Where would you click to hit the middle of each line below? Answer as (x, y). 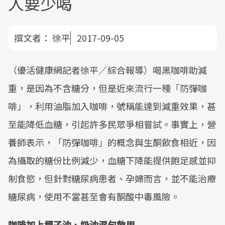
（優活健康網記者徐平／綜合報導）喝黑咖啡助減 (107, 70)
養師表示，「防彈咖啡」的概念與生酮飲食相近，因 (112, 142)
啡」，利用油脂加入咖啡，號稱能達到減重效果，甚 (112, 106)
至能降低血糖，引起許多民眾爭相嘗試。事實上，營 (112, 124)
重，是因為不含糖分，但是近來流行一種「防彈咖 (107, 88)
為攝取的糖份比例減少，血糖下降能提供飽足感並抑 (112, 160)
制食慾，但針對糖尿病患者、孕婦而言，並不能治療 (112, 178)
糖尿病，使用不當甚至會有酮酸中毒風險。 (94, 196)
